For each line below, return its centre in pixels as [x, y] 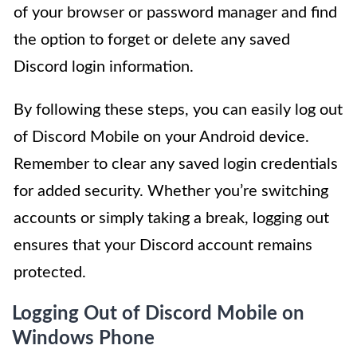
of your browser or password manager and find [175, 12]
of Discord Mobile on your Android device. [161, 137]
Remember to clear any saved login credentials [176, 164]
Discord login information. [104, 67]
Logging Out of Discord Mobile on [158, 314]
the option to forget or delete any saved [152, 39]
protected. [50, 272]
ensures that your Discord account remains [163, 245]
